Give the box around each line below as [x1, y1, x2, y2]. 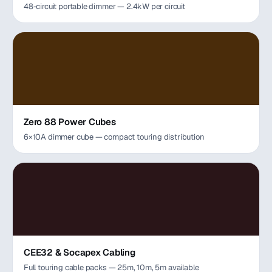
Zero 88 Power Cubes [24, 116, 116, 127]
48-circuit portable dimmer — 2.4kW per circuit [24, 1, 185, 12]
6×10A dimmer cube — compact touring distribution [24, 132, 205, 142]
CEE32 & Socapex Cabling [24, 246, 135, 258]
